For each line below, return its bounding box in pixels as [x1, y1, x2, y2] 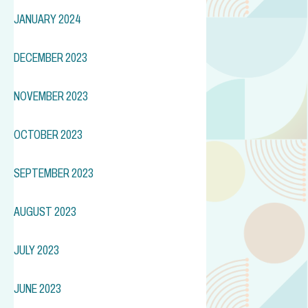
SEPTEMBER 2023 [14, 166, 93, 180]
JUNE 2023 [14, 281, 61, 296]
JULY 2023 [14, 243, 59, 257]
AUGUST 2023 [14, 204, 76, 219]
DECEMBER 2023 [14, 50, 87, 65]
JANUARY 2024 [14, 12, 81, 26]
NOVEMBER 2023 [14, 89, 88, 103]
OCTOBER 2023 [14, 127, 82, 142]
